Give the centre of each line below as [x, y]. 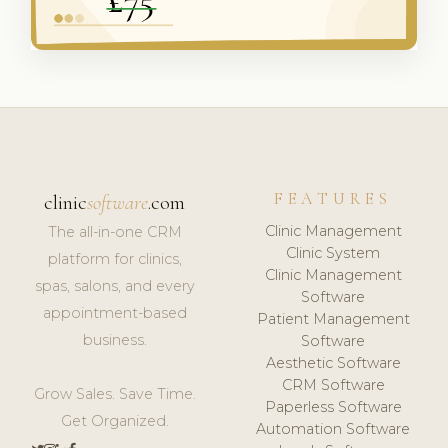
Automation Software [333, 428]
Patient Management [333, 318]
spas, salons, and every [114, 286]
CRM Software [333, 384]
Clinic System [333, 252]
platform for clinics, [114, 259]
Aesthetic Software [333, 362]
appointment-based [114, 313]
